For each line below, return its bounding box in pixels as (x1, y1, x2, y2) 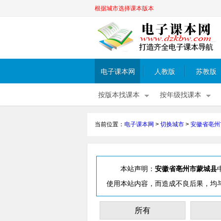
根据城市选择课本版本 (95, 5, 154, 12)
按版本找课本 (98, 91, 140, 99)
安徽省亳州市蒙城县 (155, 165, 217, 173)
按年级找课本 (160, 91, 201, 99)
